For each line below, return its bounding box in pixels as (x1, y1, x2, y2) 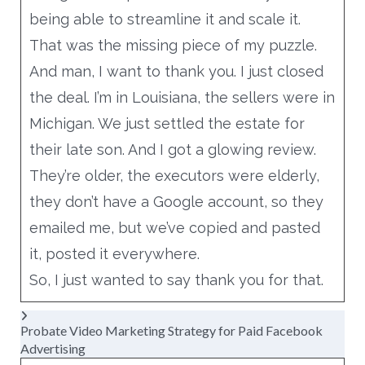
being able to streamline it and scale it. (29, 10, 301, 28)
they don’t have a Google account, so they (29, 192, 323, 210)
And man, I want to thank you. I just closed (29, 62, 323, 80)
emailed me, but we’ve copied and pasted (29, 218, 320, 236)
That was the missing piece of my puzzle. (29, 36, 317, 54)
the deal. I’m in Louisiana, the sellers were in (29, 88, 335, 106)
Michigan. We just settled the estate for (29, 114, 305, 132)
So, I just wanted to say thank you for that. (29, 270, 323, 288)
